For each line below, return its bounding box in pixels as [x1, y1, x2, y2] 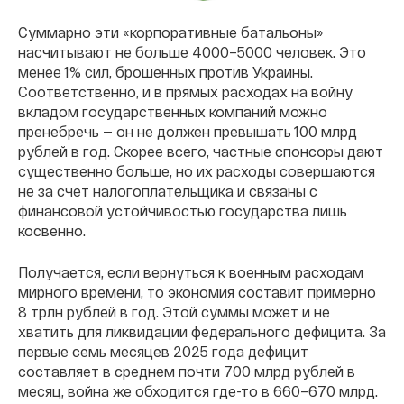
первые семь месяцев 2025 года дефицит [18, 342, 308, 360]
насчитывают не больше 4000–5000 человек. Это [18, 42, 366, 60]
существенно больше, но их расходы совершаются [18, 161, 375, 179]
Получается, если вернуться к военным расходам [18, 262, 363, 280]
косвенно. [18, 221, 86, 239]
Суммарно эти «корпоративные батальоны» [18, 23, 323, 41]
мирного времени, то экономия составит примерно [18, 282, 376, 300]
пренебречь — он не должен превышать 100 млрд [18, 122, 357, 140]
